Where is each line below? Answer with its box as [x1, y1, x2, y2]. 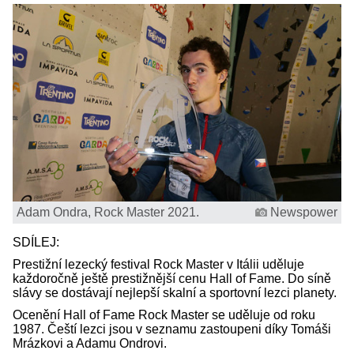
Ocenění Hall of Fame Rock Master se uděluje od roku [13, 307, 315, 322]
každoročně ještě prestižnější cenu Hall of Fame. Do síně [13, 271, 331, 285]
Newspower [270, 205, 337, 219]
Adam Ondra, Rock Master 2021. [17, 205, 199, 219]
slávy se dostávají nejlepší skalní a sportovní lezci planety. [13, 285, 337, 299]
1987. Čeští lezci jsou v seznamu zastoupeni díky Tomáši [13, 322, 331, 336]
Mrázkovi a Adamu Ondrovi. [13, 336, 167, 350]
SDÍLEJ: [13, 235, 62, 249]
